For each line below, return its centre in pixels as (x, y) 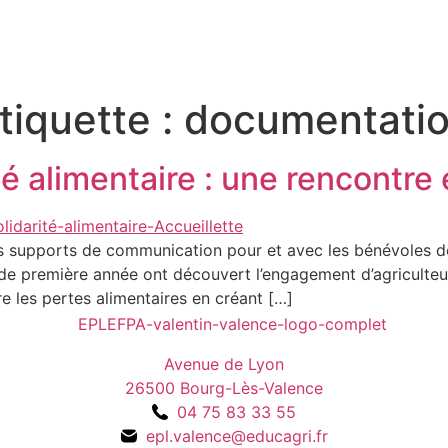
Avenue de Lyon (224, 363)
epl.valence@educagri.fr (236, 435)
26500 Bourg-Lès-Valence (224, 387)
